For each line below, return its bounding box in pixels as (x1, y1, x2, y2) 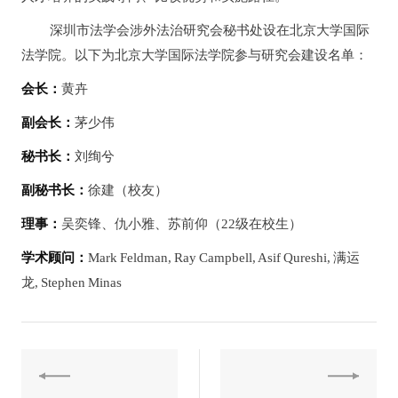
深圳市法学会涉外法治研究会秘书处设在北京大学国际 (50, 22, 370, 37)
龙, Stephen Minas (21, 275, 123, 290)
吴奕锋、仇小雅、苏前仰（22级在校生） (61, 216, 303, 231)
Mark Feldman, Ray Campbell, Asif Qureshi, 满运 (88, 250, 361, 265)
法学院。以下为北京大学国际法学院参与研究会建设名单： (21, 47, 369, 62)
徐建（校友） (88, 182, 169, 197)
